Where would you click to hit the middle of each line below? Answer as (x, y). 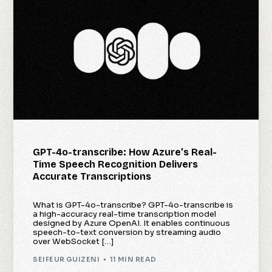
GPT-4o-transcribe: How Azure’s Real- (125, 152)
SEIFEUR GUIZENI (66, 259)
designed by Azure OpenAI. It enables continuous (132, 223)
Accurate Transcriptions (92, 177)
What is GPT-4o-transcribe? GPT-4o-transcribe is (133, 205)
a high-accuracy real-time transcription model (125, 214)
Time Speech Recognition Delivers (116, 165)
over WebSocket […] (73, 242)
